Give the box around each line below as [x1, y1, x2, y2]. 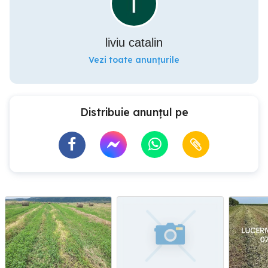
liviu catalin [105, 36, 163, 49]
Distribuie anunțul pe [80, 105, 188, 119]
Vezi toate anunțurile [89, 54, 179, 65]
